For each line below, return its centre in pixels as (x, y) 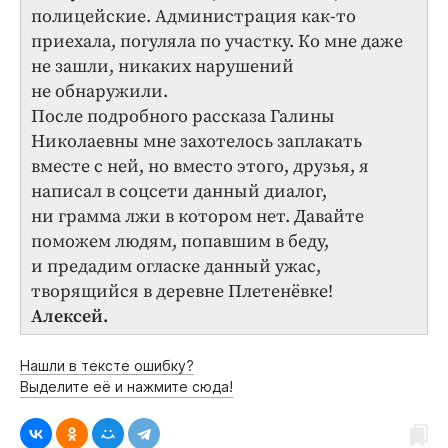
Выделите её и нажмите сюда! (126, 386)
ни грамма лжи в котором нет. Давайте (197, 216)
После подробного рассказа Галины (183, 116)
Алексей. (69, 316)
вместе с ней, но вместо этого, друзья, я (200, 166)
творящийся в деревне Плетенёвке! (182, 291)
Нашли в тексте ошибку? (107, 365)
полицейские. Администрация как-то (193, 16)
